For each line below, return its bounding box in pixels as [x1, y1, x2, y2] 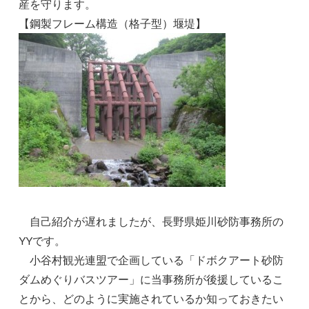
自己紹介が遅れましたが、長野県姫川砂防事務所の [19, 214, 284, 228]
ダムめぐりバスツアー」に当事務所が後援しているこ [19, 272, 284, 286]
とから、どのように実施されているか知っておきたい [19, 291, 284, 305]
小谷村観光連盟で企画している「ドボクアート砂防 [19, 252, 284, 266]
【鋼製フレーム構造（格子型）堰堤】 [19, 16, 207, 30]
